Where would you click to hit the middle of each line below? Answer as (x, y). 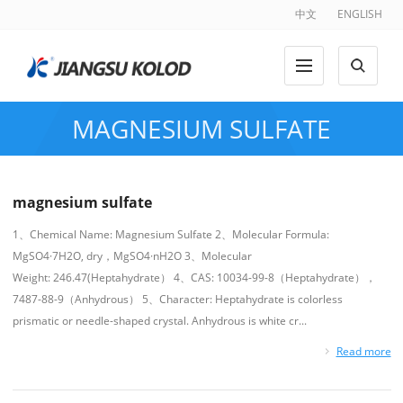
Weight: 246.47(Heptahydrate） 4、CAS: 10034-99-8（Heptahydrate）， (194, 278)
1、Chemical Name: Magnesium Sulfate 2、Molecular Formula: (170, 234)
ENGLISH (359, 14)
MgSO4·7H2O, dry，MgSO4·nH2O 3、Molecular (132, 256)
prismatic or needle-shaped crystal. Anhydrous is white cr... (159, 321)
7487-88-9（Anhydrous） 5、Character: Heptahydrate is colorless (177, 299)
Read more (363, 351)
